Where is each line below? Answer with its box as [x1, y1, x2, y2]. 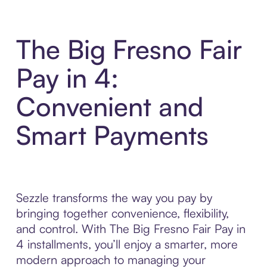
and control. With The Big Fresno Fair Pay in [15, 221, 246, 237]
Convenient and [15, 90, 203, 123]
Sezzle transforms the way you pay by [15, 190, 212, 206]
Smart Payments [15, 119, 209, 152]
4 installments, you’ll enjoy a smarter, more [15, 237, 238, 252]
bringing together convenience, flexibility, [15, 206, 229, 221]
